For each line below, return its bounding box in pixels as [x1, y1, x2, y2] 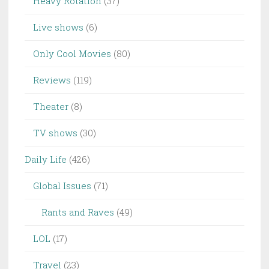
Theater [33, 100, 68, 113]
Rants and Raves [41, 206, 114, 219]
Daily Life [25, 153, 67, 166]
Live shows [33, 21, 83, 34]
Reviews [33, 74, 71, 86]
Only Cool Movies [33, 47, 111, 60]
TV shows [33, 127, 77, 139]
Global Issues [33, 180, 91, 192]
